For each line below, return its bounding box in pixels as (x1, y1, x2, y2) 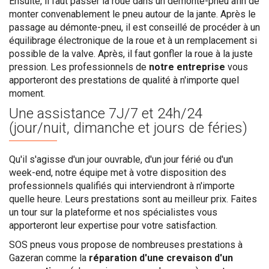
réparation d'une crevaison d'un (89, 252, 233, 264)
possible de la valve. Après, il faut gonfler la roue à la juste (9, 48, 253, 59)
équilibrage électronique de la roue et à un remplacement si (9, 35, 257, 46)
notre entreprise (149, 61, 225, 73)
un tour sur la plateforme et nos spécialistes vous (9, 207, 217, 218)
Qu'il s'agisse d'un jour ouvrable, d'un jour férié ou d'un (9, 154, 233, 165)
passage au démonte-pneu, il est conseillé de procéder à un (9, 22, 260, 33)
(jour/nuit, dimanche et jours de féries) (9, 119, 247, 136)
